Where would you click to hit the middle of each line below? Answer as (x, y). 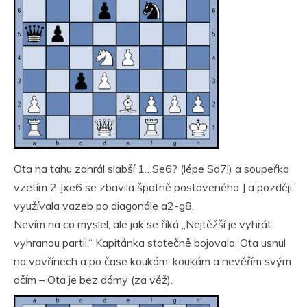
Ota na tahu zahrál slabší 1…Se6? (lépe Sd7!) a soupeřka (151, 169)
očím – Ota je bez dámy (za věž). (93, 280)
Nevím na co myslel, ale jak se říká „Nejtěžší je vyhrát (143, 224)
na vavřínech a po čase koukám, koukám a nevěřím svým (152, 261)
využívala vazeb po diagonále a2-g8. (104, 206)
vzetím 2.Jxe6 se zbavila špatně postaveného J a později (153, 187)
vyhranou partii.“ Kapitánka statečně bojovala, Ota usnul (150, 243)
